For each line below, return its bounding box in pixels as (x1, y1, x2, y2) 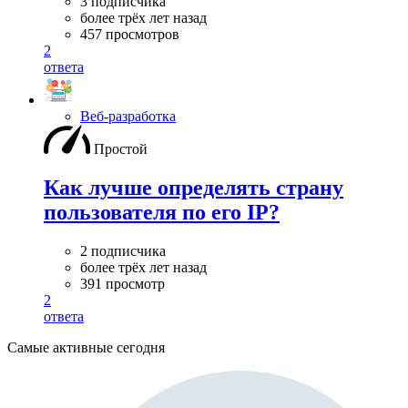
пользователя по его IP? (44, 200, 280, 225)
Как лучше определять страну (44, 176, 343, 200)
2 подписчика (80, 243, 166, 260)
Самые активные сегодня (7, 340, 165, 356)
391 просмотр (80, 276, 165, 292)
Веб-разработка (80, 108, 176, 125)
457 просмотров (80, 26, 179, 43)
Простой (94, 141, 148, 158)
